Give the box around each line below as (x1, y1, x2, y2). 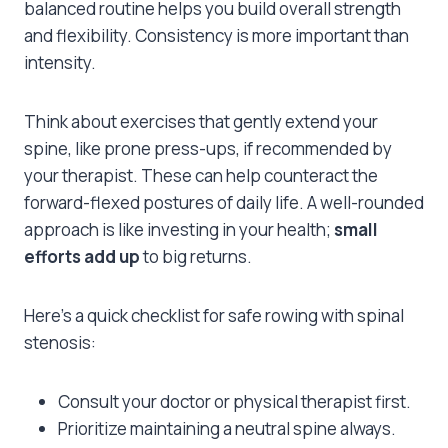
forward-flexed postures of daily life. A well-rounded (24, 191, 424, 215)
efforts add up (24, 245, 140, 269)
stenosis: (24, 331, 96, 355)
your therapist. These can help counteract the (24, 164, 378, 188)
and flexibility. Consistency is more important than (24, 24, 409, 48)
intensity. (24, 51, 96, 75)
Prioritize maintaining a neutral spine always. (58, 417, 396, 441)
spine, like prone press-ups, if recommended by (24, 137, 392, 161)
